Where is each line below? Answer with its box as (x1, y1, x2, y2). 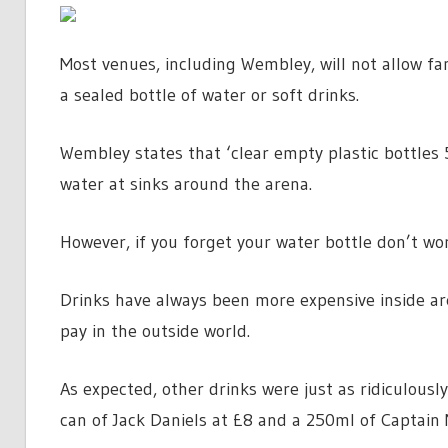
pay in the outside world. (59, 320, 250, 343)
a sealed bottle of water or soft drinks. (59, 84, 359, 107)
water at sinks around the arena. (59, 173, 312, 196)
